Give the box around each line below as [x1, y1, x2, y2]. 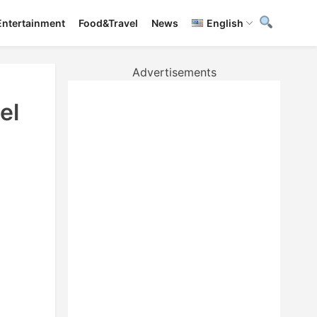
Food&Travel [79, 17, 139, 30]
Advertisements [132, 65, 217, 79]
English [206, 17, 243, 30]
